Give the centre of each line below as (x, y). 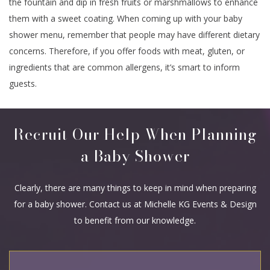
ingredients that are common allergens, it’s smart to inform (124, 67)
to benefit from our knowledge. (135, 220)
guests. (23, 84)
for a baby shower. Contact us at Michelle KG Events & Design (135, 204)
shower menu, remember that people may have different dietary (134, 35)
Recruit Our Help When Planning (135, 134)
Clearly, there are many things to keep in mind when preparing (135, 187)
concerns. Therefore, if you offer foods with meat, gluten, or (127, 51)
